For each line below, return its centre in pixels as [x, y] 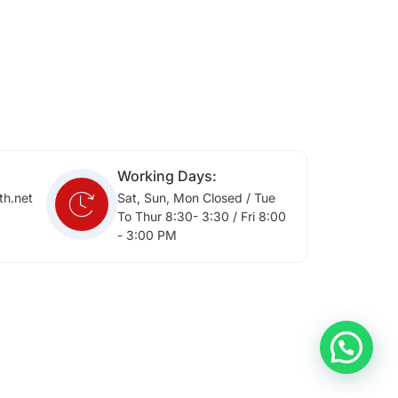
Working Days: [167, 175]
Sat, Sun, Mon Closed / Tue [197, 197]
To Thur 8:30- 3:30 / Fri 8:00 [202, 216]
